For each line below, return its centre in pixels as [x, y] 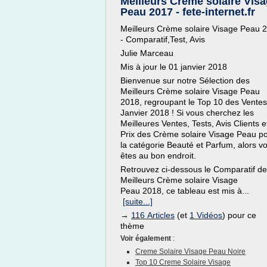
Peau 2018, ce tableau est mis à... [185, 191]
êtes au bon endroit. [158, 156]
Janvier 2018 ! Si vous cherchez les [187, 113]
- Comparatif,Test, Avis [163, 39]
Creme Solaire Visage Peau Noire [190, 252]
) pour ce [239, 215]
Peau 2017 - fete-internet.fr [188, 12]
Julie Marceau [147, 53]
